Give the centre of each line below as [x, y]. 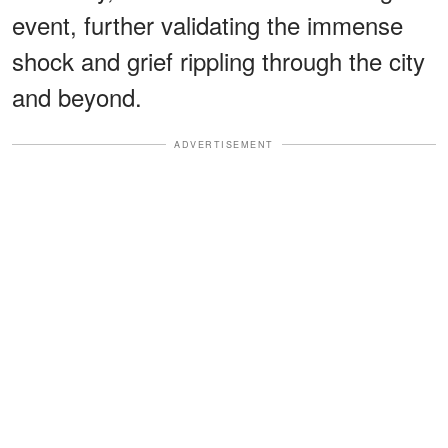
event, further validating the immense [207, 24]
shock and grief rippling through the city [218, 60]
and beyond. [77, 96]
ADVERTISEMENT [224, 144]
